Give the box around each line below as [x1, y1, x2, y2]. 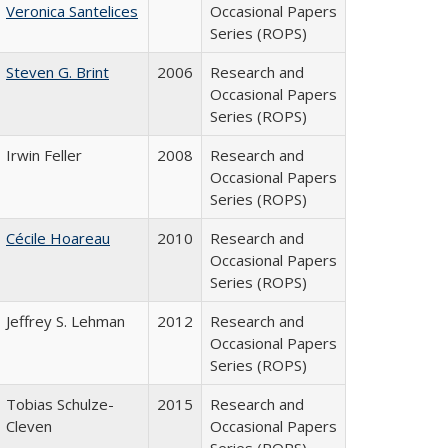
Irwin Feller [6, 145, 82, 165]
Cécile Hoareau [6, 228, 110, 248]
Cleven [6, 416, 52, 436]
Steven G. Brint [6, 62, 109, 82]
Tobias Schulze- [6, 394, 114, 414]
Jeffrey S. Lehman [6, 311, 125, 331]
